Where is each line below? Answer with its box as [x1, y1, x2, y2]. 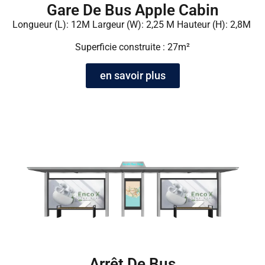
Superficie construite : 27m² [75, 41, 190, 53]
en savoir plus [99, 69, 166, 82]
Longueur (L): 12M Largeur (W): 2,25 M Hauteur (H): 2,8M [12, 18, 253, 30]
